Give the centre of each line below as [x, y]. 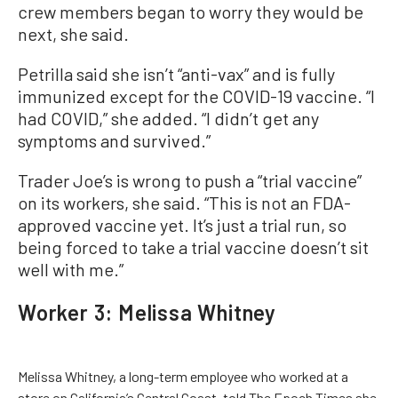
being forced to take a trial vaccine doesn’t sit [193, 247]
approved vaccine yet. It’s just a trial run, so [182, 225]
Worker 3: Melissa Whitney [147, 312]
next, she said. [73, 34]
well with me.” [71, 269]
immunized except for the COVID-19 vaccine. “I [196, 96]
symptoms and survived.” [114, 140]
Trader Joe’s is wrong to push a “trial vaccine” [190, 180]
